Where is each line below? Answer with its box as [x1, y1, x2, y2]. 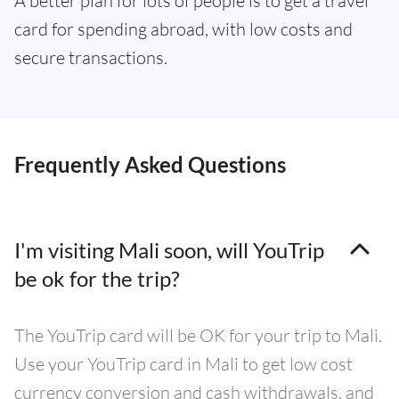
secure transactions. [14, 46, 167, 69]
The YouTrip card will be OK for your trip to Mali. [14, 324, 382, 346]
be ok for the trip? [14, 265, 180, 291]
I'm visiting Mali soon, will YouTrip [14, 237, 324, 263]
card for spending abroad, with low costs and [14, 18, 353, 40]
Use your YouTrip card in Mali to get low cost [14, 353, 353, 375]
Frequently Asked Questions [14, 151, 286, 177]
